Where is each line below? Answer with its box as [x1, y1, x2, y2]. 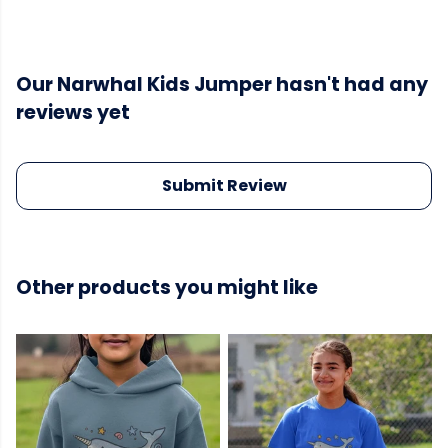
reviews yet [16, 99, 130, 127]
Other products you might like [16, 274, 318, 302]
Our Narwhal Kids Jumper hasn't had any [16, 71, 428, 99]
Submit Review [161, 174, 287, 198]
